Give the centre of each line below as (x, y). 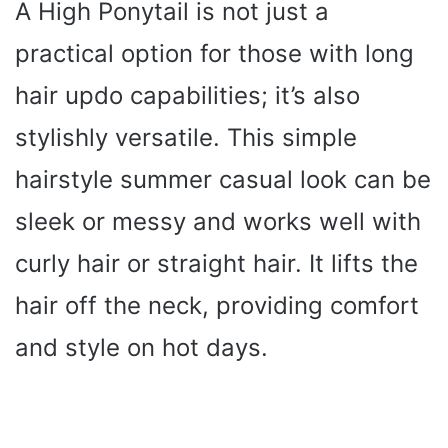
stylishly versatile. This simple (186, 137)
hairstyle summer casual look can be (223, 179)
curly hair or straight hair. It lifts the (216, 263)
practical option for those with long (214, 53)
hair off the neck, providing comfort (217, 305)
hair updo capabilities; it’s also (187, 95)
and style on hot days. (141, 347)
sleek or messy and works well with (218, 221)
